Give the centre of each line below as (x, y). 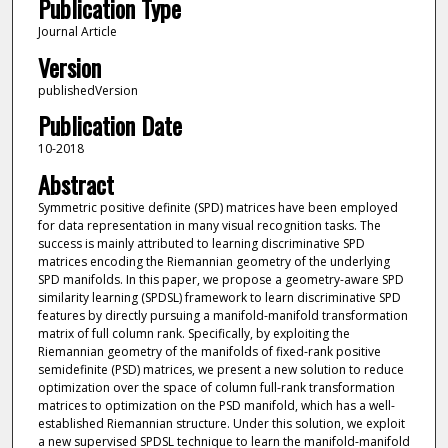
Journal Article (77, 32)
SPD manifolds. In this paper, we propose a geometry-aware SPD (220, 279)
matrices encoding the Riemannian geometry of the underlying (213, 261)
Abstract (75, 183)
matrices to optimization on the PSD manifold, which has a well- (216, 405)
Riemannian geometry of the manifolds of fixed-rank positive (209, 351)
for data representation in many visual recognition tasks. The (209, 225)
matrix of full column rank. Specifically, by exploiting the (193, 333)
